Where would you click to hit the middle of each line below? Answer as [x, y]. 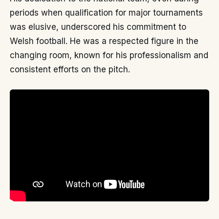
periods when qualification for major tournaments [106, 13]
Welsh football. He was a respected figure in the [104, 41]
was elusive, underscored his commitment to [98, 27]
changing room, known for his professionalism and [109, 55]
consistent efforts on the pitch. [70, 69]
